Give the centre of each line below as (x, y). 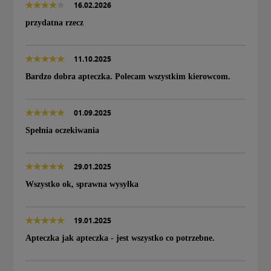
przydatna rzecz (54, 23)
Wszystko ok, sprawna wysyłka (82, 184)
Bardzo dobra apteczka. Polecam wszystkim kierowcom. (128, 77)
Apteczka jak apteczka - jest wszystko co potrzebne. (120, 238)
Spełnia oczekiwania (62, 131)
